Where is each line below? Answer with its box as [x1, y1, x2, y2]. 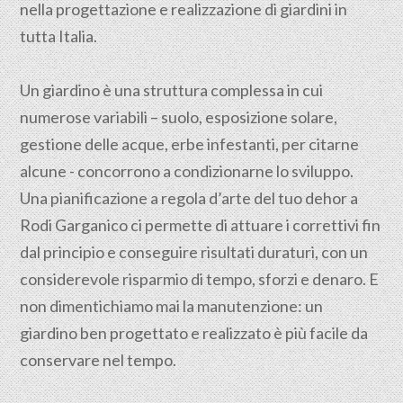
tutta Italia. [20, 26, 98, 46]
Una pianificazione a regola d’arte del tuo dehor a [20, 188, 359, 208]
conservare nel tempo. [20, 350, 177, 370]
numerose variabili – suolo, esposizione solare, [20, 107, 338, 127]
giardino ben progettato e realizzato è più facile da [20, 323, 369, 343]
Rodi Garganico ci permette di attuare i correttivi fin [20, 215, 381, 235]
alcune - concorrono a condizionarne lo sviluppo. [20, 161, 354, 181]
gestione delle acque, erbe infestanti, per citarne [20, 134, 360, 154]
